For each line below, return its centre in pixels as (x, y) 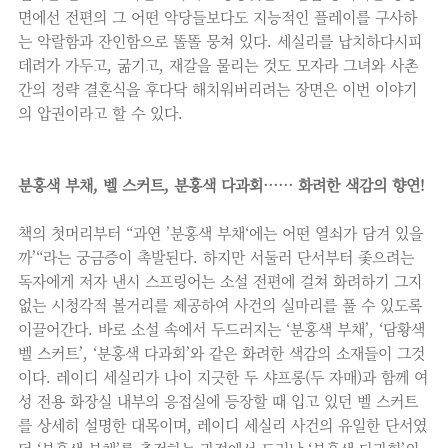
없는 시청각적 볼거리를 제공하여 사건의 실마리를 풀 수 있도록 (220, 304)
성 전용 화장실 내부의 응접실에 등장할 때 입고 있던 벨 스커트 (218, 400)
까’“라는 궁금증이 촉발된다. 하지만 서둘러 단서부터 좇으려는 (216, 256)
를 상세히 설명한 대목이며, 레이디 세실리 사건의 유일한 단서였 (222, 424)
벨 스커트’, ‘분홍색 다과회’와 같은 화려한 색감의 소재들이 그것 (221, 352)
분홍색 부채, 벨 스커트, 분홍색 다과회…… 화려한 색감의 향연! (221, 184)
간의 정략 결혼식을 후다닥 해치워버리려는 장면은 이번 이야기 (217, 88)
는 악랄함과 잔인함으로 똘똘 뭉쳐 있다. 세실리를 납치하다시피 (220, 40)
